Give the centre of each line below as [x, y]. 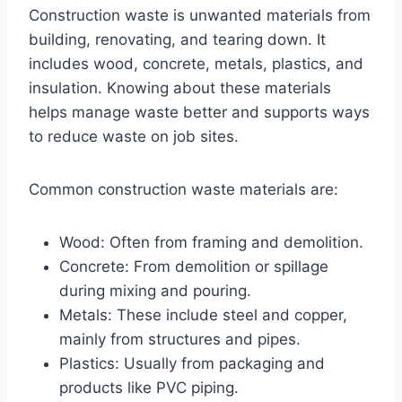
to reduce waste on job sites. [134, 136]
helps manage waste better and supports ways [199, 112]
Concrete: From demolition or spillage [194, 266]
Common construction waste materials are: [184, 189]
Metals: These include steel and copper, [203, 315]
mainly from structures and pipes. [180, 339]
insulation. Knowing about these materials [180, 87]
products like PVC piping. [149, 387]
